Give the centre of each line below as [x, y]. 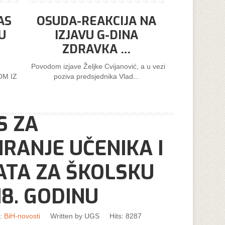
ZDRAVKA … [96, 49]
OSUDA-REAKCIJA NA [96, 21]
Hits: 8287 [126, 216]
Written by [67, 216]
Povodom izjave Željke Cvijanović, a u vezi [96, 66]
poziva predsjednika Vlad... [96, 76]
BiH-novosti [22, 216]
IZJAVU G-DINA [96, 35]
